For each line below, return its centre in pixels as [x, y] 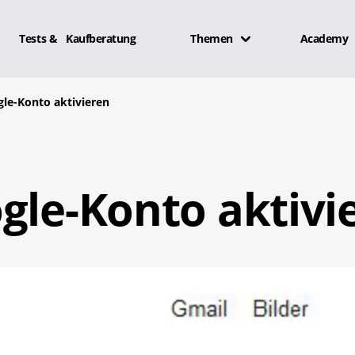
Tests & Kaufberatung [78, 38]
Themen [212, 38]
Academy [324, 38]
